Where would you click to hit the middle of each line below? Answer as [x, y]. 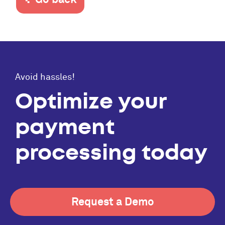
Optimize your [91, 101]
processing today [111, 152]
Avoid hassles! [45, 77]
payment [65, 127]
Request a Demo [113, 202]
